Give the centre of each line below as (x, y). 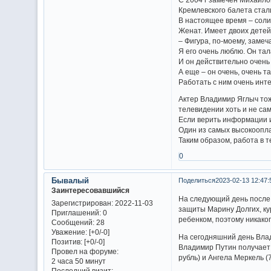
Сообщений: (73, 222)
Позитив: (67, 241)
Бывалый (70, 180)
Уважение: (69, 232)
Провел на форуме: (85, 251)
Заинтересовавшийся (90, 190)
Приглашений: (76, 212)
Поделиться (197, 180)
